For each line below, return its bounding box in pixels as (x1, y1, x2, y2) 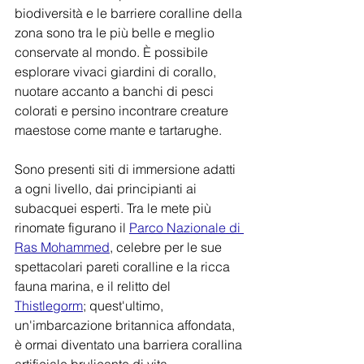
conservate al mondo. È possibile (15, 44, 211, 60)
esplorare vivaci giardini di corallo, (15, 63, 219, 80)
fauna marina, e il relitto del (15, 278, 174, 294)
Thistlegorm (15, 297, 83, 314)
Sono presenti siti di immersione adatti (15, 161, 239, 177)
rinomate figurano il (15, 219, 129, 236)
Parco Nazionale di (129, 219, 244, 236)
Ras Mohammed (15, 239, 110, 255)
